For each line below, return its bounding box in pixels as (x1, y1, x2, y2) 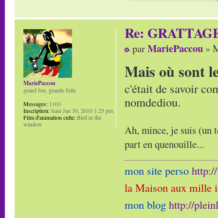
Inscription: (23, 106, 50, 114)
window (23, 120, 42, 128)
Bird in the (75, 113, 101, 121)
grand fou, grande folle (23, 86, 76, 94)
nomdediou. (125, 93, 181, 110)
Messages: (23, 99, 48, 108)
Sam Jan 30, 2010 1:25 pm (50, 106, 113, 114)
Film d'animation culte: (23, 113, 75, 121)
